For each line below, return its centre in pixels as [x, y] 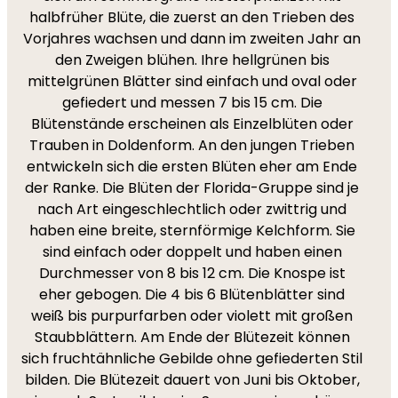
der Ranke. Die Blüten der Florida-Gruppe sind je [192, 188]
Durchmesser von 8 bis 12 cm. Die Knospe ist [192, 273]
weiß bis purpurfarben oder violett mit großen [192, 316]
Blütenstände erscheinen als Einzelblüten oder [192, 124]
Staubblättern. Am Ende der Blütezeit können [192, 337]
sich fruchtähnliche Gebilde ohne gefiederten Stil [192, 358]
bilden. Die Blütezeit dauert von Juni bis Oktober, [192, 380]
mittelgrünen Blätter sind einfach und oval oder [192, 81]
